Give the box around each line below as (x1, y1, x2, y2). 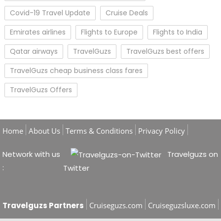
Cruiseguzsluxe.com (148, 200, 216, 210)
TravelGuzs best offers (126, 46, 204, 56)
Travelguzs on (161, 148, 218, 159)
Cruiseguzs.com (89, 200, 143, 210)
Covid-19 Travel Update (9, 7, 90, 18)
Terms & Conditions (66, 125, 133, 136)
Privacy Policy (138, 125, 185, 136)
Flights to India (152, 27, 202, 37)
